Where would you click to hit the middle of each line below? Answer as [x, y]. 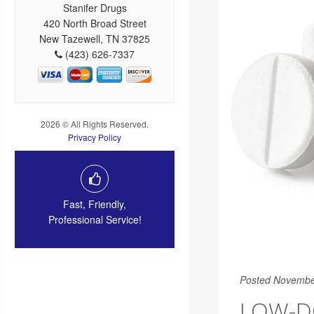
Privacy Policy [95, 137]
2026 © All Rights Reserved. [95, 123]
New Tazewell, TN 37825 [95, 38]
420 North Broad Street [95, 23]
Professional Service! [95, 219]
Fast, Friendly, [95, 204]
